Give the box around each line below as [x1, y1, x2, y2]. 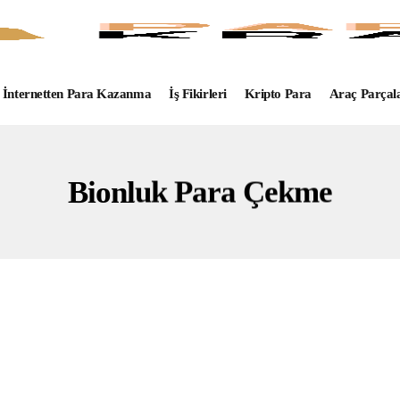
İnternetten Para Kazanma [2, 87, 152, 101]
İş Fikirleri [169, 87, 227, 101]
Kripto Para [244, 87, 312, 101]
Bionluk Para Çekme [68, 174, 332, 210]
